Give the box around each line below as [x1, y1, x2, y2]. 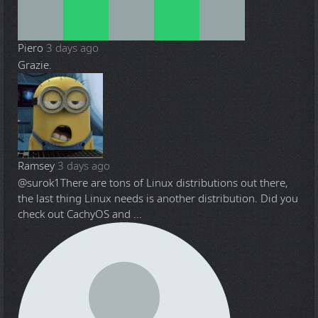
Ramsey [18, 158, 55, 174]
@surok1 [18, 175, 60, 191]
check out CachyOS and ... [18, 206, 142, 222]
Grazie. [18, 57, 52, 73]
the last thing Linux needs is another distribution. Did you [18, 190, 298, 207]
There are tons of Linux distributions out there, [60, 175, 287, 191]
